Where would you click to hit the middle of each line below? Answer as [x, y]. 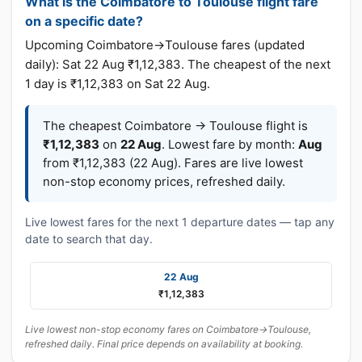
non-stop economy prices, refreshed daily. [164, 181]
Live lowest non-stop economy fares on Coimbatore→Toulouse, [168, 329]
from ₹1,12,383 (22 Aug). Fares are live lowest [173, 163]
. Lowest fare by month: [230, 144]
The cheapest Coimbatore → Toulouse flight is [175, 126]
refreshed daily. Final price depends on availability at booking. [164, 344]
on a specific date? [84, 21]
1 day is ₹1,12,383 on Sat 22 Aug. [118, 84]
